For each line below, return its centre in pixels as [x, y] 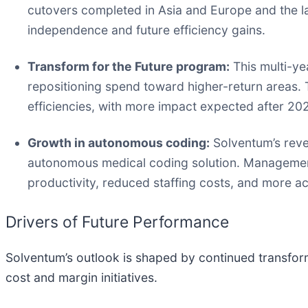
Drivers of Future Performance [117, 222]
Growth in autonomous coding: [119, 143]
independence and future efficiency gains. [146, 30]
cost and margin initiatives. [81, 277]
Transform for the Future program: [129, 67]
